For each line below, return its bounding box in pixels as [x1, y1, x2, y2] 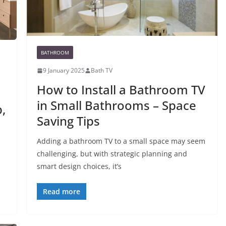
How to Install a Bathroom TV [36, 81, 205, 98]
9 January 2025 [42, 66, 85, 75]
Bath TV [90, 66, 112, 75]
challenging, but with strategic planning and [36, 149, 187, 159]
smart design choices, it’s [36, 161, 122, 172]
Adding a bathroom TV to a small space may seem [36, 136, 205, 146]
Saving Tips [36, 112, 100, 130]
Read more [42, 187, 80, 197]
